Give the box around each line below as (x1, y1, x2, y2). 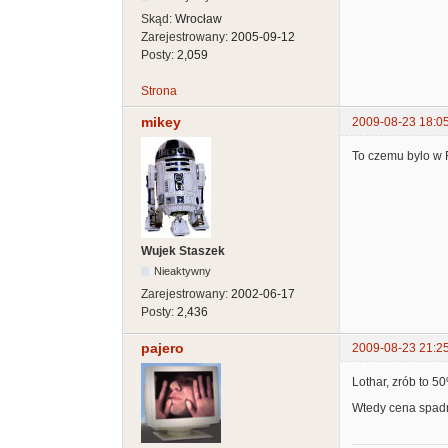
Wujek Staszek (141, 243, 225, 258)
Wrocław (175, 12, 222, 27)
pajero (141, 339, 184, 356)
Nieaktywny (154, 264, 212, 277)
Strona (141, 84, 177, 99)
